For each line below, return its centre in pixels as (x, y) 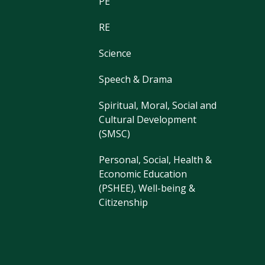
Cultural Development (148, 120)
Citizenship (124, 203)
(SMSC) (115, 134)
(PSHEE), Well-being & (147, 188)
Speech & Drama (136, 80)
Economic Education (143, 174)
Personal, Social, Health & (156, 160)
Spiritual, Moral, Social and (158, 106)
